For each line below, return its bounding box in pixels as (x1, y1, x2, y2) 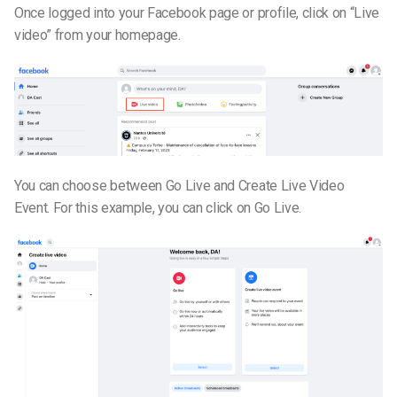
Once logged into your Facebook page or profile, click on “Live (14, 4, 380, 21)
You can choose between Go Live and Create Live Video (14, 176, 345, 194)
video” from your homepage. (14, 26, 181, 43)
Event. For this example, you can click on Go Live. (14, 198, 301, 216)
